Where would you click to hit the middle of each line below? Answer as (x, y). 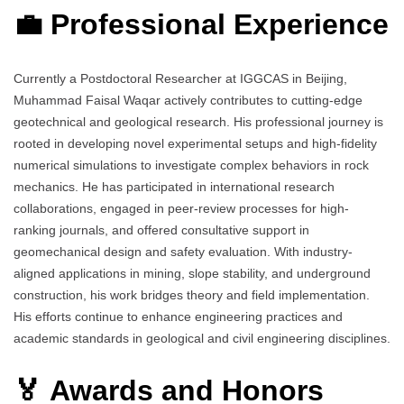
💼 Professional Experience (201, 25)
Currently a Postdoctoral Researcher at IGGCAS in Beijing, (180, 78)
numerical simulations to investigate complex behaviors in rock (191, 165)
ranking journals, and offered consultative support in (161, 230)
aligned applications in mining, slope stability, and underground (192, 273)
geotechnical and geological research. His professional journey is (198, 121)
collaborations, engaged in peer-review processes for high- (181, 208)
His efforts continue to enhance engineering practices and (178, 316)
